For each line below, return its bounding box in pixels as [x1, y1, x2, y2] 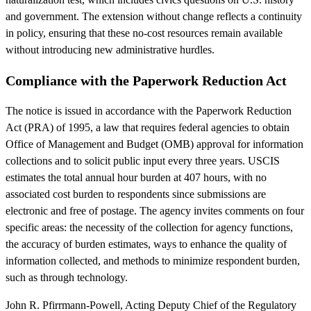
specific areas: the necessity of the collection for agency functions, [6, 221, 293, 233]
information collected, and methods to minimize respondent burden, [6, 254, 300, 267]
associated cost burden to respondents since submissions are [6, 187, 266, 200]
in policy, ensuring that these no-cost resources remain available [6, 26, 283, 39]
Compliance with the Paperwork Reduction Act [6, 72, 287, 88]
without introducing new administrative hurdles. [6, 43, 215, 56]
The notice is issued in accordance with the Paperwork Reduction [6, 104, 292, 117]
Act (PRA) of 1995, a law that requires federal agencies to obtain [6, 121, 289, 133]
